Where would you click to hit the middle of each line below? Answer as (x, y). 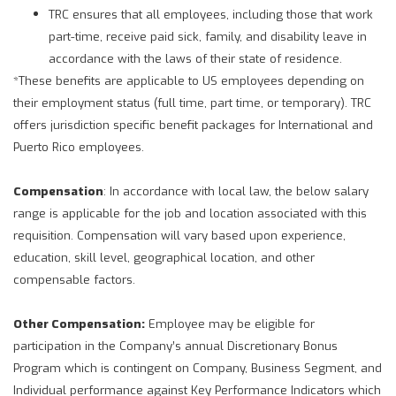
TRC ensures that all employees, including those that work (211, 14)
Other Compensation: (79, 323)
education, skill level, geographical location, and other (164, 257)
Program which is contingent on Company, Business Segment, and (198, 367)
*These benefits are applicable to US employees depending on (189, 80)
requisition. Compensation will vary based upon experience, (179, 235)
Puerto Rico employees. (79, 146)
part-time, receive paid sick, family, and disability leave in (208, 36)
